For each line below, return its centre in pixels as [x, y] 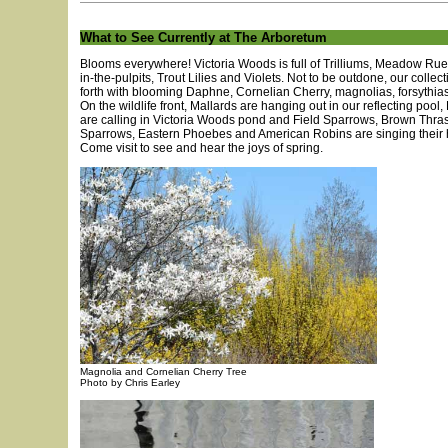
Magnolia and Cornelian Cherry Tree [163, 371]
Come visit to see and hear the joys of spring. [201, 148]
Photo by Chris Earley [130, 382]
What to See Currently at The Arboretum [203, 37]
